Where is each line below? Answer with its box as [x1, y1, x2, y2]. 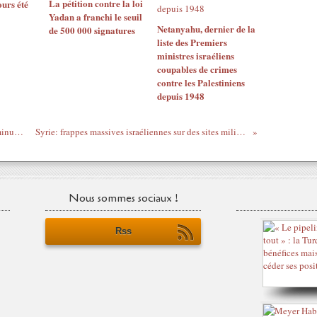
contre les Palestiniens [156, 76, 245, 89]
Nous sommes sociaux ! [68, 190, 178, 206]
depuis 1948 [156, 89, 204, 103]
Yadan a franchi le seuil [49, 10, 142, 23]
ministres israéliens [156, 49, 234, 62]
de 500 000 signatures [49, 23, 135, 37]
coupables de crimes [156, 62, 237, 76]
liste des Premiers [156, 35, 227, 49]
